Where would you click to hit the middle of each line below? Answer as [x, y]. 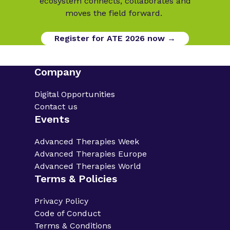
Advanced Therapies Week [87, 141]
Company [58, 72]
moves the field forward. [115, 13]
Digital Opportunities [75, 94]
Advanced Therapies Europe [91, 154]
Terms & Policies [76, 178]
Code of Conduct [68, 213]
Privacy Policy [62, 201]
